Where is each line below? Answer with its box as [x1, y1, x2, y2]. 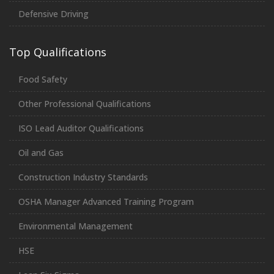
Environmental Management [18, 220, 133, 232]
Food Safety [18, 73, 67, 85]
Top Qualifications [9, 44, 106, 59]
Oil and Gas [18, 146, 64, 158]
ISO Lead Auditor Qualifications [18, 122, 144, 134]
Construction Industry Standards [18, 171, 148, 183]
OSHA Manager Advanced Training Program [18, 195, 194, 207]
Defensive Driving [18, 7, 89, 20]
